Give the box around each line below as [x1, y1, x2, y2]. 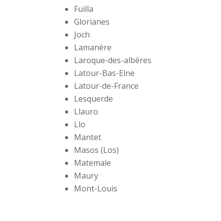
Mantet [74, 132, 102, 143]
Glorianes [74, 16, 110, 28]
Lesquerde [74, 93, 113, 105]
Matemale [74, 157, 111, 169]
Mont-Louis [74, 183, 118, 194]
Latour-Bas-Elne [74, 68, 135, 79]
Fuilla [74, 3, 94, 15]
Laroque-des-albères [74, 55, 152, 66]
